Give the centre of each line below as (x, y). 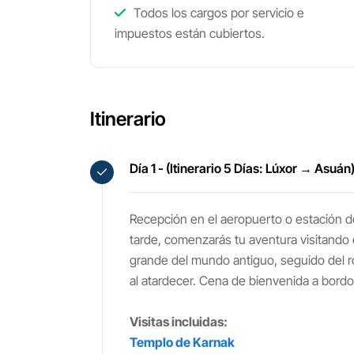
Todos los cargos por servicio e (217, 13)
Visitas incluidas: (179, 322)
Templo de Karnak (182, 342)
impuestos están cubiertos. (190, 33)
